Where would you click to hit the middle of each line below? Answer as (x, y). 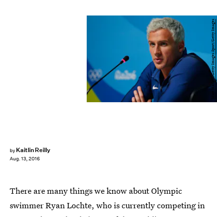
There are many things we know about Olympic (96, 191)
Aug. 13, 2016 (25, 159)
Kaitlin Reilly (33, 150)
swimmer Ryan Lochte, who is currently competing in (107, 205)
